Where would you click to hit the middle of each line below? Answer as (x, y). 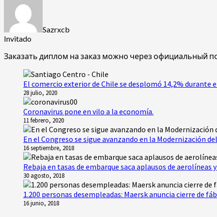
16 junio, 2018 (41, 203)
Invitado (18, 38)
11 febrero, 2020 (44, 120)
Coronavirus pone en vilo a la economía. (88, 111)
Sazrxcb (56, 29)
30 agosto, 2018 (44, 175)
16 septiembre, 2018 (49, 148)
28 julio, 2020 (40, 93)
